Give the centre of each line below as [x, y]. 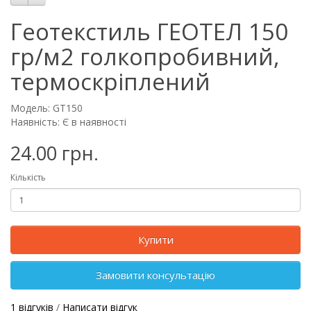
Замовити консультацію [155, 275]
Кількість [28, 177]
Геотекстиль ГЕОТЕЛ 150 [149, 32]
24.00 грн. [54, 153]
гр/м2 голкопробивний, [145, 57]
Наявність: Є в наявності [68, 122]
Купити [155, 239]
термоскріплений [110, 82]
